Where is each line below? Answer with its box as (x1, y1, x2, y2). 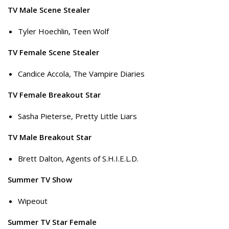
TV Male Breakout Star (8, 132, 91, 143)
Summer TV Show (8, 174, 72, 185)
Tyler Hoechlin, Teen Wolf (18, 26, 109, 36)
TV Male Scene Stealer (8, 5, 90, 15)
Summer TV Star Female (8, 217, 97, 227)
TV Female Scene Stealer (8, 47, 99, 58)
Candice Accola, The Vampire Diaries (18, 68, 145, 79)
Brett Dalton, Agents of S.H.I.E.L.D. (18, 153, 139, 164)
